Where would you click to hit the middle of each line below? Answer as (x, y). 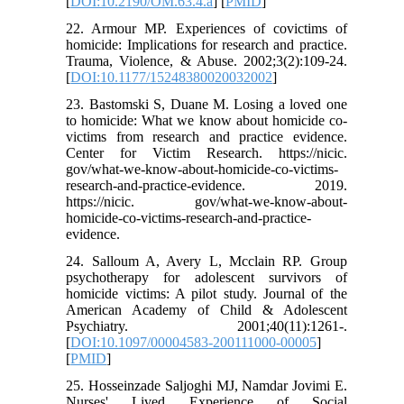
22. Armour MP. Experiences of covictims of (207, 29)
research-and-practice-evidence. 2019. (207, 186)
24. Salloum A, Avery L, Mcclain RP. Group (207, 262)
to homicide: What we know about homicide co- (207, 121)
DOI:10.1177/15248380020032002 (172, 78)
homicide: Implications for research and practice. (207, 45)
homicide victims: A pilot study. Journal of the (207, 294)
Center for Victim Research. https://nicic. (207, 153)
